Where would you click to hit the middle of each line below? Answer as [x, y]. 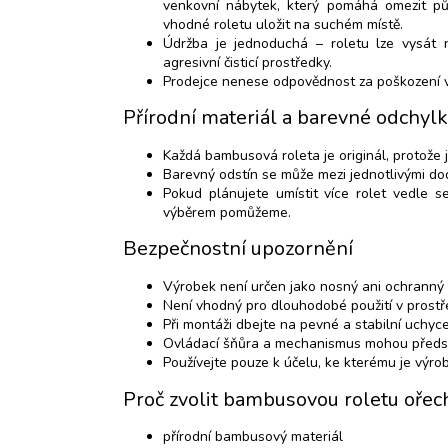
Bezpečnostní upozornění [238, 249]
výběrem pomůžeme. [227, 212]
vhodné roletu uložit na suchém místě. [283, 24]
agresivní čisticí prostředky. [247, 62]
